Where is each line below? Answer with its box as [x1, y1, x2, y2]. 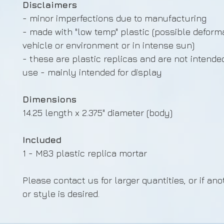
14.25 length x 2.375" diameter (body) [22, 107, 172, 118]
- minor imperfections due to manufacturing [22, 13, 206, 23]
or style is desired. [22, 188, 99, 199]
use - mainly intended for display [22, 67, 162, 77]
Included [22, 134, 61, 145]
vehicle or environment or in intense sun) [22, 40, 194, 50]
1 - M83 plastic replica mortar [22, 148, 147, 158]
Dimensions [22, 94, 76, 104]
